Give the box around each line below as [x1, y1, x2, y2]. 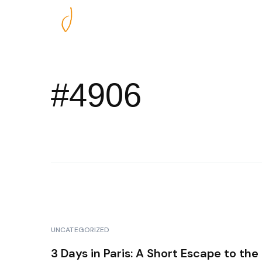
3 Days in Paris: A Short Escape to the [51, 246, 258, 261]
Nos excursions [185, 19, 254, 32]
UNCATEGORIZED [51, 225, 110, 235]
